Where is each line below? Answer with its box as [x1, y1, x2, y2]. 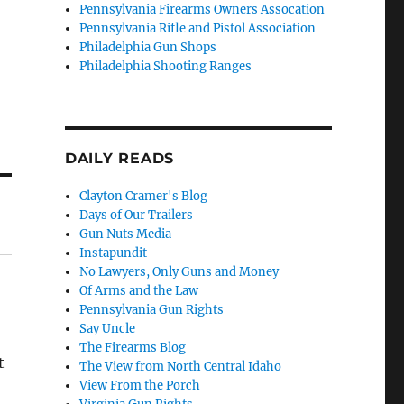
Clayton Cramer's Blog [79, 188, 208, 205]
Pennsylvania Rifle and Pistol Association [79, 21, 317, 37]
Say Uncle [79, 321, 136, 337]
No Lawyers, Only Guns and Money [79, 264, 280, 280]
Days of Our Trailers [79, 207, 194, 224]
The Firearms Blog [79, 340, 187, 356]
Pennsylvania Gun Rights [79, 302, 225, 318]
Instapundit [79, 245, 148, 262]
